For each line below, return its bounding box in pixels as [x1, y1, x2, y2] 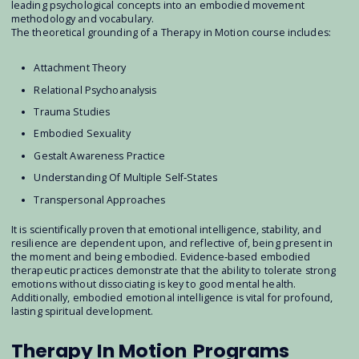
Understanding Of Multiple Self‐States [34, 171, 218, 185]
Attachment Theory [34, 61, 127, 75]
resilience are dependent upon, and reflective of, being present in [10, 236, 333, 250]
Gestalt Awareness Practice [34, 148, 165, 163]
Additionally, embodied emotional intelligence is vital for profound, [10, 290, 333, 305]
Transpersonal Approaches [34, 192, 166, 207]
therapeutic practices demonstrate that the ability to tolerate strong [10, 263, 337, 277]
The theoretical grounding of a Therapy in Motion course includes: [10, 25, 331, 39]
